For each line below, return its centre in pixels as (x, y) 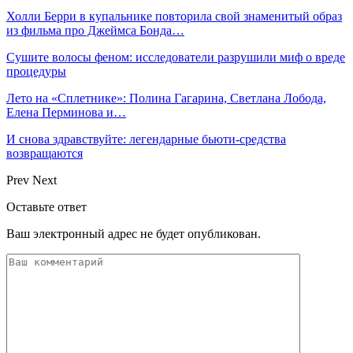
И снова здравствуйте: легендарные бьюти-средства (146, 139)
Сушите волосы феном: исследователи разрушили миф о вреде (176, 57)
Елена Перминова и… (66, 112)
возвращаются (45, 153)
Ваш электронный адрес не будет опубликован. (134, 233)
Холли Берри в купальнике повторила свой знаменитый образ (174, 16)
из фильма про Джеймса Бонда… (95, 30)
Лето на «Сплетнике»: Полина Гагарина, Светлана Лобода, (166, 98)
